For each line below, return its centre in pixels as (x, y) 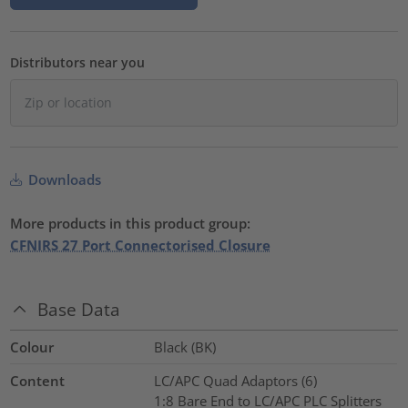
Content (38, 380)
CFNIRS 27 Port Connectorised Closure (141, 245)
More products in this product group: (131, 224)
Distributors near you (78, 63)
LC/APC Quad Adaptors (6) (235, 380)
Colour (32, 347)
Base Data (79, 309)
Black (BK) (184, 347)
